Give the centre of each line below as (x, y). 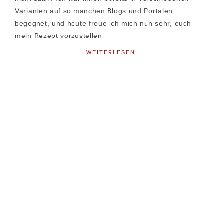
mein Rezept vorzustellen (58, 36)
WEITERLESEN (110, 53)
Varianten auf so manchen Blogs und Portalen (94, 11)
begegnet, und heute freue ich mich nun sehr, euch (103, 23)
